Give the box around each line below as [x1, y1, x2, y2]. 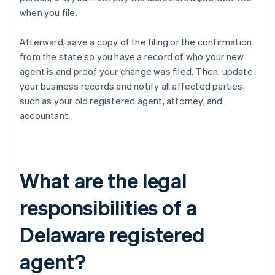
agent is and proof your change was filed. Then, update [20, 65, 253, 78]
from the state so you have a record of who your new [20, 50, 244, 63]
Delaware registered [20, 221, 206, 248]
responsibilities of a [20, 194, 197, 221]
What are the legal [20, 167, 187, 194]
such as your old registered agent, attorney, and [20, 95, 223, 107]
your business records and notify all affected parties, [20, 80, 245, 93]
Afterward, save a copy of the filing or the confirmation [20, 36, 252, 48]
